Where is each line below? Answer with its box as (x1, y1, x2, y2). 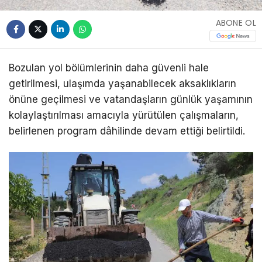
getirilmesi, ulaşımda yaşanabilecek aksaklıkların (9, 78, 236, 90)
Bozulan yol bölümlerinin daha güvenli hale (9, 62, 209, 74)
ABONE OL (215, 17, 256, 29)
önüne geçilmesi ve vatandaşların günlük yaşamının (9, 94, 253, 106)
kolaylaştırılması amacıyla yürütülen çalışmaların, (9, 109, 239, 122)
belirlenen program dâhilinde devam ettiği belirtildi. (9, 125, 245, 137)
